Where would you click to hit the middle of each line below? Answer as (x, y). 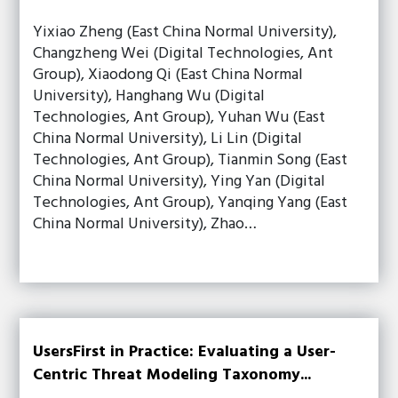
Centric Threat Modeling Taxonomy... (172, 375)
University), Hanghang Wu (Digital (149, 96)
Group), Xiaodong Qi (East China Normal (168, 75)
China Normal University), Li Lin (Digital (168, 139)
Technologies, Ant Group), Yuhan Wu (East (179, 118)
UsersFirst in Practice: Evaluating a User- (185, 352)
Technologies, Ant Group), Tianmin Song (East (191, 160)
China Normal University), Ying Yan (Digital (179, 182)
